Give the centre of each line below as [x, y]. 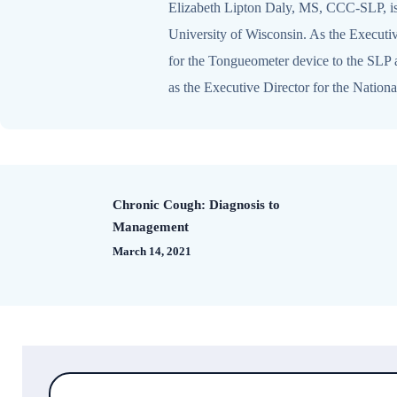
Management [151, 226]
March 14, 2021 [152, 251]
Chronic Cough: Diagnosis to [196, 204]
